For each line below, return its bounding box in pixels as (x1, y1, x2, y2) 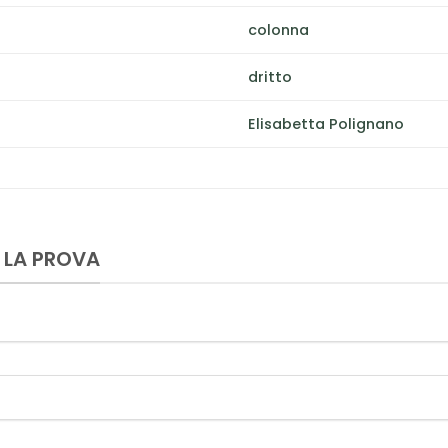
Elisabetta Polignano (248, 113, 405, 134)
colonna (248, 19, 310, 40)
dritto (248, 66, 293, 87)
